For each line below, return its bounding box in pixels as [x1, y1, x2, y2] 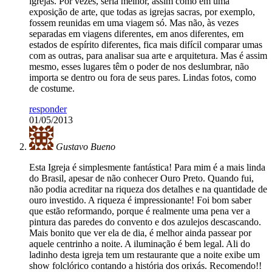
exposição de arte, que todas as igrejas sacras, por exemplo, [29, 7, 255, 18]
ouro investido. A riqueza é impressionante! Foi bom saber [29, 195, 251, 206]
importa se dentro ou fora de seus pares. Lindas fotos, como [29, 72, 256, 83]
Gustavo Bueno [56, 141, 115, 152]
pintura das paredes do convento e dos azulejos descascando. [29, 217, 261, 228]
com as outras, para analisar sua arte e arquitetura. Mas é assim [29, 50, 267, 61]
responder [29, 104, 67, 115]
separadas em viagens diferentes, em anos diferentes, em [29, 29, 243, 39]
